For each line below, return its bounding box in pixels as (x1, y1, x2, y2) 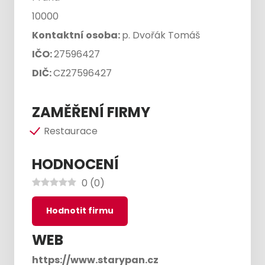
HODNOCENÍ (32, 154, 119, 174)
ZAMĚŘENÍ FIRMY (32, 102, 150, 122)
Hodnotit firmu (46, 205, 114, 216)
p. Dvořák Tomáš (122, 28, 200, 42)
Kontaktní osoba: (32, 28, 122, 42)
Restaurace (44, 124, 98, 138)
